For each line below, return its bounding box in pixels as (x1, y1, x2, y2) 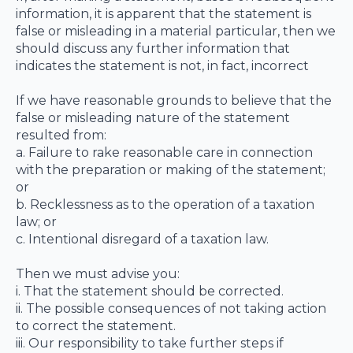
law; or (16, 214, 57, 229)
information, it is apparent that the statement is (16, 6, 311, 21)
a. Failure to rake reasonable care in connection (16, 145, 313, 160)
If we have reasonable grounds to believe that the (16, 93, 332, 108)
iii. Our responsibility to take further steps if (16, 336, 284, 351)
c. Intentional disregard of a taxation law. (16, 232, 269, 247)
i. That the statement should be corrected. (16, 284, 284, 299)
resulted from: (16, 128, 106, 143)
